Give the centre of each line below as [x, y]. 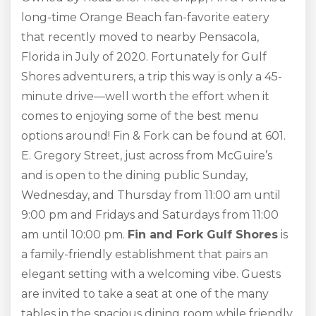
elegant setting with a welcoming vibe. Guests [151, 274]
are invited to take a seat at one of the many [145, 294]
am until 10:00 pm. [74, 235]
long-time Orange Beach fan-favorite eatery [145, 17]
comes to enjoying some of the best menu [140, 116]
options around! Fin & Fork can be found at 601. [153, 136]
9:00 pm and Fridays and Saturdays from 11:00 [150, 215]
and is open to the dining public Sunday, [134, 175]
